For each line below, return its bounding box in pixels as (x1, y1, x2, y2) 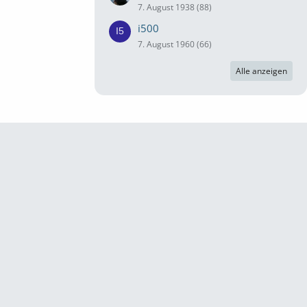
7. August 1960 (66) (138, 38, 212, 50)
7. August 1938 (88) (138, 1, 212, 13)
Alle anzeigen (236, 65, 287, 77)
